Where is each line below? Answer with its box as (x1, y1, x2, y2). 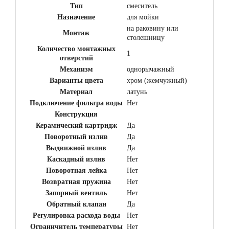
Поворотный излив (44, 133, 108, 141)
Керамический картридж (35, 122, 117, 130)
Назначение (57, 13, 95, 21)
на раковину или (127, 25, 178, 33)
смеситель (127, 2, 157, 10)
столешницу (127, 34, 165, 42)
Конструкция (55, 110, 98, 119)
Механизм (59, 65, 93, 74)
